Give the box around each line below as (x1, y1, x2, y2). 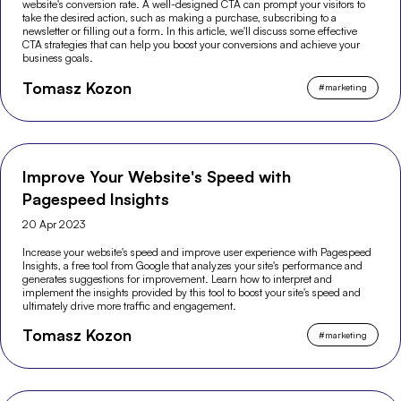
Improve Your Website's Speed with (22, 166, 292, 186)
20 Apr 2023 (22, 217, 86, 231)
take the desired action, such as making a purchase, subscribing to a (22, 10, 337, 24)
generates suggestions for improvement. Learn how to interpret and (22, 271, 333, 286)
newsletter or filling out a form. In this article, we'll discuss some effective (22, 23, 358, 38)
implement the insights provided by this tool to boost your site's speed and (22, 285, 362, 299)
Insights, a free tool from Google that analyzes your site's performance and (22, 258, 363, 272)
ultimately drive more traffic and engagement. (22, 298, 237, 312)
